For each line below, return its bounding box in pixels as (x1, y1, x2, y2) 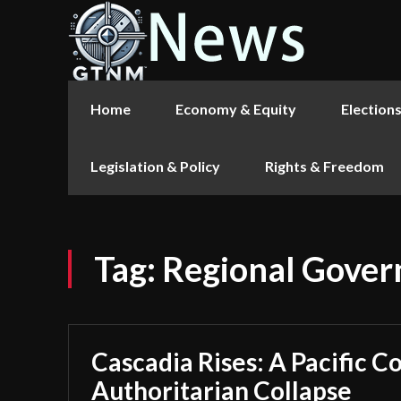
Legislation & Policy (90, 158, 220, 175)
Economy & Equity (175, 100, 296, 117)
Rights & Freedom (265, 158, 384, 175)
